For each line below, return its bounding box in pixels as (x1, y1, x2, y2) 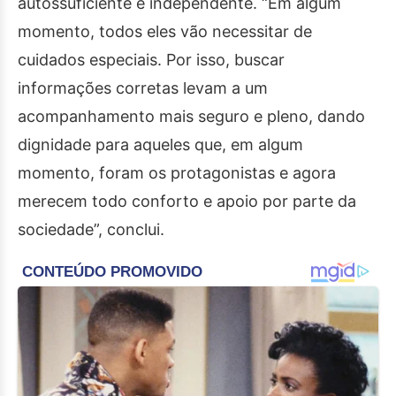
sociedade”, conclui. (18, 220, 164, 240)
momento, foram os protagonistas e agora (18, 164, 336, 183)
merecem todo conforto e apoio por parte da (18, 192, 356, 211)
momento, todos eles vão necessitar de (18, 22, 312, 42)
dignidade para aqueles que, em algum (18, 135, 303, 155)
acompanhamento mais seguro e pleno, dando (18, 107, 365, 126)
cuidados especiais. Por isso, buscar (18, 50, 285, 70)
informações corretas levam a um (18, 79, 268, 98)
